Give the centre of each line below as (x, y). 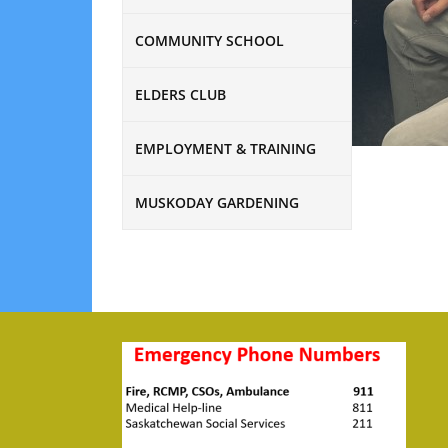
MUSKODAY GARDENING (217, 202)
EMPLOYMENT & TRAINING (225, 148)
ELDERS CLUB (180, 94)
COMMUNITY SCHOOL (209, 40)
